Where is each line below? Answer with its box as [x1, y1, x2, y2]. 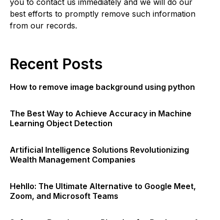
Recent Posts [10, 55, 103, 73]
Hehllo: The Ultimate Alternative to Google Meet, [10, 181, 196, 191]
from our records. [10, 21, 77, 30]
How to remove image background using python [10, 82, 195, 92]
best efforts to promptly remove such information [10, 9, 195, 19]
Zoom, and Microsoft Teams [10, 191, 118, 201]
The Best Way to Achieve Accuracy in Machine [10, 109, 192, 118]
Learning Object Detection [10, 118, 112, 128]
